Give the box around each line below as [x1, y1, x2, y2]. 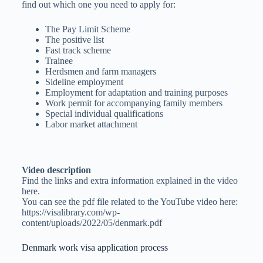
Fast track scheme [45, 45, 111, 55]
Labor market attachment [45, 119, 137, 129]
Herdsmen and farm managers [45, 66, 156, 76]
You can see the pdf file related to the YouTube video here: [21, 196, 238, 207]
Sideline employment [45, 76, 123, 87]
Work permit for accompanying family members [45, 97, 222, 108]
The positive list [45, 34, 104, 45]
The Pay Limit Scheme [45, 23, 130, 34]
